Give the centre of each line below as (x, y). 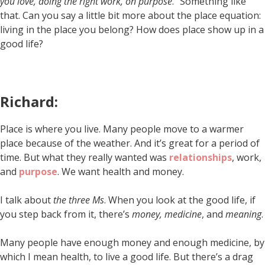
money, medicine (167, 214)
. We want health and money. (121, 171)
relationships (201, 157)
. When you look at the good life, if (180, 200)
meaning (243, 214)
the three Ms (79, 200)
